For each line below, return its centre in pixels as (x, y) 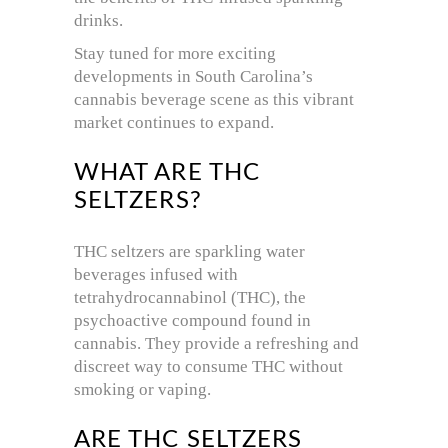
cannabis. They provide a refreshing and (216, 344)
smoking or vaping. (142, 390)
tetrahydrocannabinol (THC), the (190, 298)
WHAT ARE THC (167, 173)
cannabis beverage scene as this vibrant (214, 100)
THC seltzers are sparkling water (189, 252)
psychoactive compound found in (192, 321)
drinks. (98, 21)
